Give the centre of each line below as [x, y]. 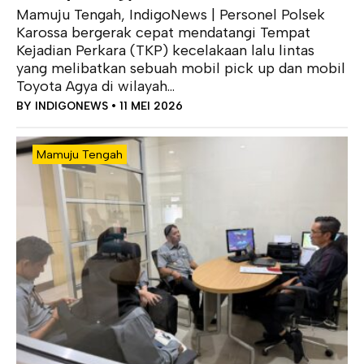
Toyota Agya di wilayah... [95, 87]
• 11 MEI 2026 [145, 106]
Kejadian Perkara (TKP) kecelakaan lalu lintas [165, 51]
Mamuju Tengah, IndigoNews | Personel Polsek [171, 15]
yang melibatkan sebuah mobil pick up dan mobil [181, 69]
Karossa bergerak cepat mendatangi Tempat [163, 33]
